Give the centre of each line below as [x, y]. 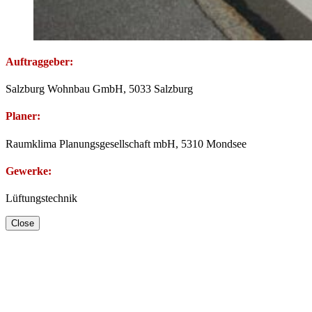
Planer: [23, 116]
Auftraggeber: [39, 61]
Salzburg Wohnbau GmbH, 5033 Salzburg [99, 88]
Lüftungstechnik [41, 198]
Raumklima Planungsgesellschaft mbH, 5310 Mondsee [126, 143]
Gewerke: [29, 171]
